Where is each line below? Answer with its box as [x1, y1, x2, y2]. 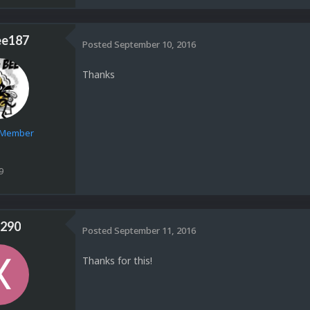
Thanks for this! [82, 253, 152, 267]
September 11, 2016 [114, 224, 196, 237]
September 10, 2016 [114, 38, 196, 51]
